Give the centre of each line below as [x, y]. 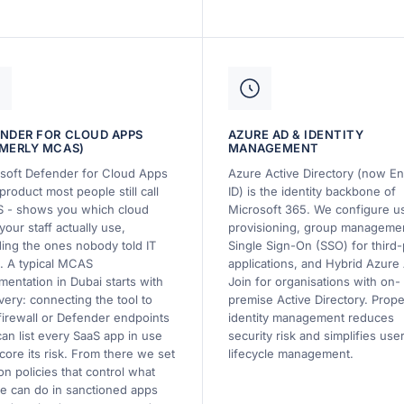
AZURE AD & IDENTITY [296, 134]
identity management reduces [311, 317]
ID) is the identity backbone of [312, 191]
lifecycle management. [290, 353]
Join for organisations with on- [314, 281]
